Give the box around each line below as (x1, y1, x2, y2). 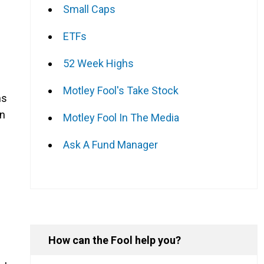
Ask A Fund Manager (63, 138, 158, 151)
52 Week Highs (63, 57, 134, 70)
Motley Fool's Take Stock (63, 84, 179, 97)
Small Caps (63, 2, 115, 15)
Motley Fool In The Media (63, 111, 179, 124)
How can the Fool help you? (48, 233, 181, 246)
